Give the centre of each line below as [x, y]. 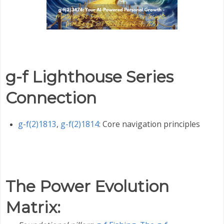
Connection [51, 98]
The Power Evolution [87, 186]
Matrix [31, 207]
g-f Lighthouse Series [89, 77]
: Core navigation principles [149, 124]
